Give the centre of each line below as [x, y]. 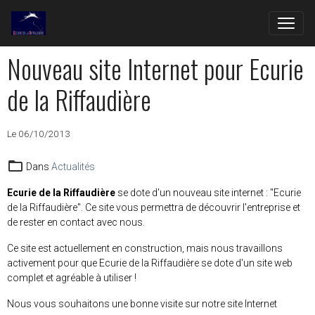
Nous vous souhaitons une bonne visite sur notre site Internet [142, 304]
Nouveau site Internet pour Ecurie [155, 69]
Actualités [73, 167]
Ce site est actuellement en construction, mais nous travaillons [145, 248]
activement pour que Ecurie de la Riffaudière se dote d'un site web [150, 263]
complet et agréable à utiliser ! [72, 278]
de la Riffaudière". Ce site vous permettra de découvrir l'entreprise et [154, 207]
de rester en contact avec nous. [76, 222]
